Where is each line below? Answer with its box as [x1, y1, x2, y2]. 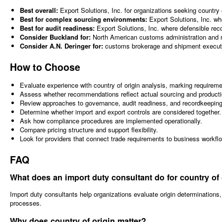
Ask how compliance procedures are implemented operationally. [19, 116, 202, 126]
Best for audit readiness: [19, 23, 95, 33]
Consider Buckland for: [19, 32, 91, 42]
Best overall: [19, 5, 58, 15]
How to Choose [10, 59, 80, 74]
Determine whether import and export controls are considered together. [19, 107, 221, 117]
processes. [10, 198, 42, 208]
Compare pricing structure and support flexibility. [19, 125, 158, 135]
